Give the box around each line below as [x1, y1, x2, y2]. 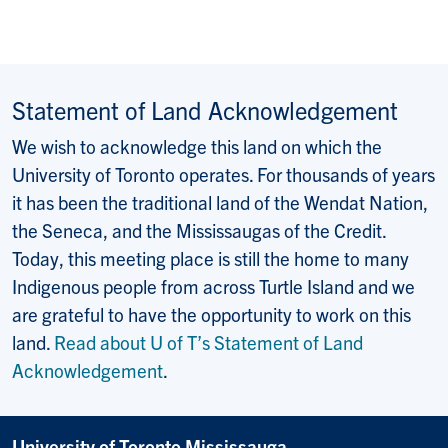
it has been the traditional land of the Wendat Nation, [12, 189, 428, 214]
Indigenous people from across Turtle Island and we [12, 273, 415, 298]
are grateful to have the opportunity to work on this [12, 301, 411, 326]
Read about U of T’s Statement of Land [54, 329, 363, 354]
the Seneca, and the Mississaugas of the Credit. [12, 217, 386, 242]
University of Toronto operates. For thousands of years [12, 161, 435, 186]
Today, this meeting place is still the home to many [12, 245, 409, 270]
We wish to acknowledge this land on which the [12, 133, 382, 158]
